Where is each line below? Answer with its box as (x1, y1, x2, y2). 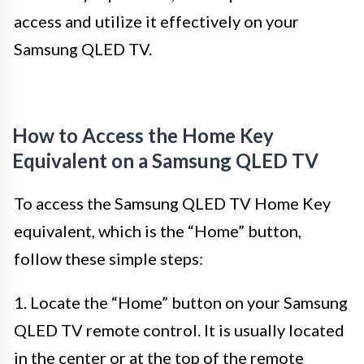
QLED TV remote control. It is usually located (14, 319, 344, 340)
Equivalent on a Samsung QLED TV (12, 148, 318, 172)
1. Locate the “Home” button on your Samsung (14, 292, 348, 312)
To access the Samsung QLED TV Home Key (14, 193, 331, 213)
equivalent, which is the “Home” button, (14, 220, 301, 240)
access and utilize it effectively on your (14, 11, 299, 31)
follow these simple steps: (14, 248, 203, 268)
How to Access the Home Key (12, 123, 274, 147)
